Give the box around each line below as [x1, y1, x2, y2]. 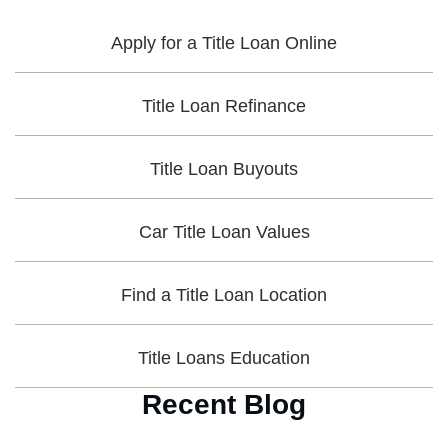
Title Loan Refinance [142, 96, 306, 116]
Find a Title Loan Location [121, 285, 327, 305]
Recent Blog [142, 389, 306, 420]
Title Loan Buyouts [150, 159, 298, 179]
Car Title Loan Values [138, 222, 310, 242]
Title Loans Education [138, 348, 310, 368]
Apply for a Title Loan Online [111, 33, 337, 53]
